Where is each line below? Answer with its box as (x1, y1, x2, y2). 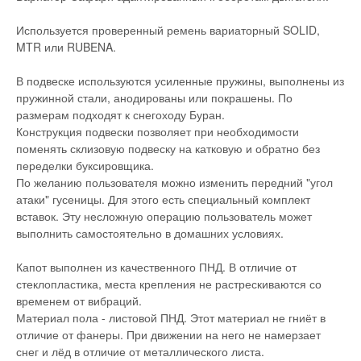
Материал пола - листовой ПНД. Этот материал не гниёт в (16, 309, 326, 326)
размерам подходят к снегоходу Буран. (16, 106, 225, 122)
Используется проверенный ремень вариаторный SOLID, (16, 22, 320, 38)
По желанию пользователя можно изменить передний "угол (16, 174, 333, 190)
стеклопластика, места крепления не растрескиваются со (16, 276, 322, 292)
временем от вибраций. (16, 293, 142, 309)
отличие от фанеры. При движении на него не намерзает (16, 326, 321, 342)
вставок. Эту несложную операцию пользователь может (16, 208, 312, 224)
